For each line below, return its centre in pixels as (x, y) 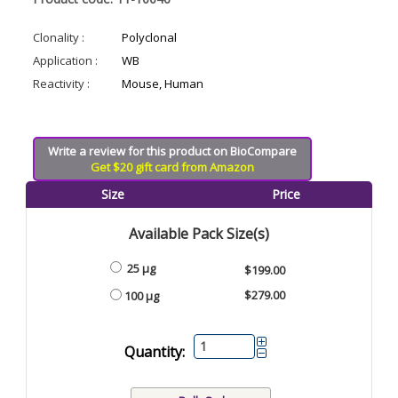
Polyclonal (149, 37)
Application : (65, 60)
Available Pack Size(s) (199, 233)
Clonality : (59, 37)
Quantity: (154, 352)
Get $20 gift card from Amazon (172, 167)
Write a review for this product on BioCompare (172, 151)
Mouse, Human (163, 83)
